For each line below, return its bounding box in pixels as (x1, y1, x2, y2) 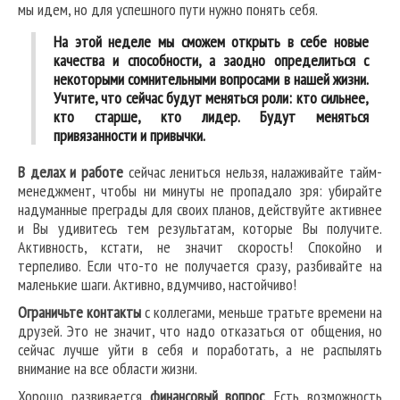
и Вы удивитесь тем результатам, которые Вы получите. (18, 218, 382, 239)
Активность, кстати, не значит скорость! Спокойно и (18, 237, 382, 258)
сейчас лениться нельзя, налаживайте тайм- (122, 162, 382, 183)
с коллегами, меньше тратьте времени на (141, 302, 383, 323)
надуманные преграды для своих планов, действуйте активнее (18, 199, 382, 221)
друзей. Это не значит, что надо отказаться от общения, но (18, 321, 382, 342)
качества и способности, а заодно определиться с (54, 50, 369, 71)
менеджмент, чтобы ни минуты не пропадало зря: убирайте (18, 180, 382, 202)
